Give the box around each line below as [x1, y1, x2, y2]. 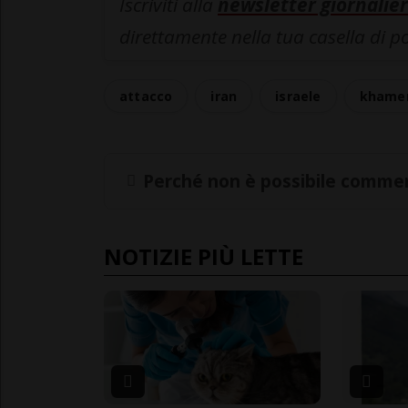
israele [275, 87, 321, 106]
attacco [119, 87, 173, 106]
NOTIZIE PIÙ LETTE [104, 240, 303, 271]
